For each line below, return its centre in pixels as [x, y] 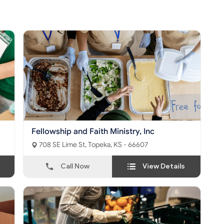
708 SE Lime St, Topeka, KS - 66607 [118, 145]
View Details [164, 166]
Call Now [75, 166]
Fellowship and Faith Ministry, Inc [93, 132]
